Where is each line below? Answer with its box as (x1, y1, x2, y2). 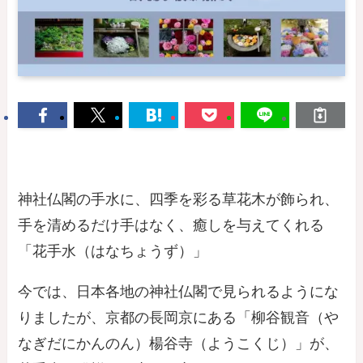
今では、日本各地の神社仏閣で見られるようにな (18, 283, 340, 300)
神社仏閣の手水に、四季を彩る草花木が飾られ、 (18, 190, 340, 207)
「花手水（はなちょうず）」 (18, 242, 208, 259)
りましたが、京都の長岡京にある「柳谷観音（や (18, 309, 340, 326)
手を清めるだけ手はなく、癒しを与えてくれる (18, 216, 325, 233)
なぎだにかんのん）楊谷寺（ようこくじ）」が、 (18, 335, 340, 352)
